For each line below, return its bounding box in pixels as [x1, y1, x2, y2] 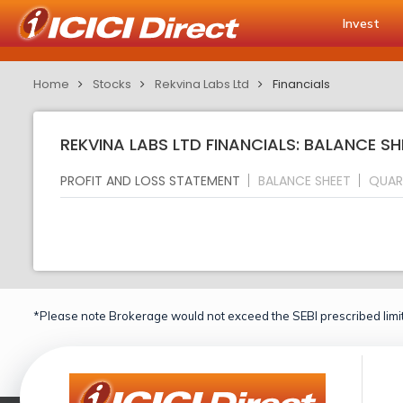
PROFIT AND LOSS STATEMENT [60, 171, 240, 190]
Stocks [93, 76, 131, 93]
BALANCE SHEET [258, 171, 351, 190]
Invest [343, 15, 380, 31]
